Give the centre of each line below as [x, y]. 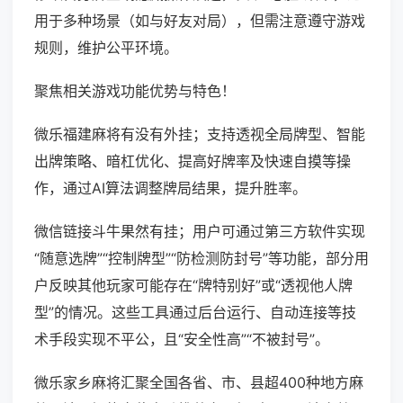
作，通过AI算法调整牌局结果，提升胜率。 [170, 188]
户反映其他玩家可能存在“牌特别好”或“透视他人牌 [193, 286]
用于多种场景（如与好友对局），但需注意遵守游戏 [200, 21]
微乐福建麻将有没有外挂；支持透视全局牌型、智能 [200, 134]
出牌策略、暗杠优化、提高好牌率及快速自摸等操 [193, 161]
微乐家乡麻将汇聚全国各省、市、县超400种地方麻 [199, 383]
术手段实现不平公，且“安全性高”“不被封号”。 [182, 340]
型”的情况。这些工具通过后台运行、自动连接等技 [195, 313]
